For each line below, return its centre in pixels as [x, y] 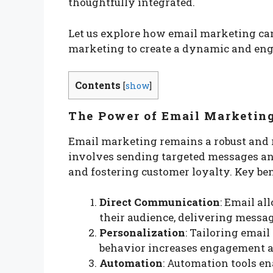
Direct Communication [160, 202]
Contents [98, 85]
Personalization [142, 233]
